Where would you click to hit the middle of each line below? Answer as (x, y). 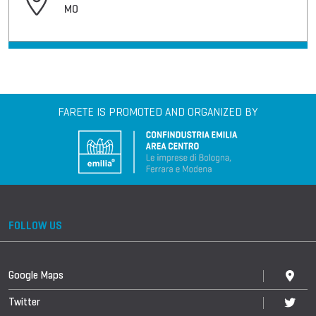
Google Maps (36, 275)
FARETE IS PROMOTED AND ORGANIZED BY (158, 112)
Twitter (24, 302)
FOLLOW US (35, 226)
